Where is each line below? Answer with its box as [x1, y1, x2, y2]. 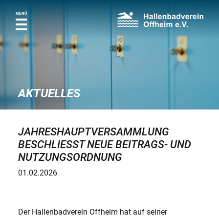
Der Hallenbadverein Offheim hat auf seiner [18, 207, 168, 217]
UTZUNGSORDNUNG [18, 151, 115, 163]
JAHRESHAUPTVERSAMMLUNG [18, 125, 170, 138]
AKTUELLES [18, 86, 81, 100]
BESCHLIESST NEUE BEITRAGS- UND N [18, 138, 192, 151]
